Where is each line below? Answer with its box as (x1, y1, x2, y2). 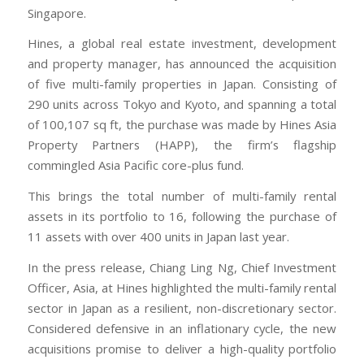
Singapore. (27, 4, 86, 21)
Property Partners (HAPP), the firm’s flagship (27, 136, 337, 154)
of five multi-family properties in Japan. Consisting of (27, 76, 337, 93)
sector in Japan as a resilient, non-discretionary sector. (27, 299, 337, 316)
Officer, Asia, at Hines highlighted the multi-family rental (27, 279, 337, 296)
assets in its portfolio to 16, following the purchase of (27, 208, 337, 225)
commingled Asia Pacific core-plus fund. (27, 157, 244, 174)
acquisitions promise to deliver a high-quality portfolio (27, 340, 337, 357)
